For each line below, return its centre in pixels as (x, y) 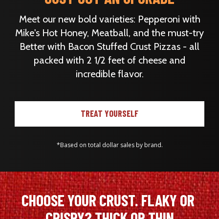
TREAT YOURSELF (109, 114)
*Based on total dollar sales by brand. (109, 145)
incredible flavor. (109, 74)
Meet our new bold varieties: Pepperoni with (109, 19)
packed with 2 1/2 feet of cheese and (109, 60)
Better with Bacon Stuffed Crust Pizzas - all (109, 47)
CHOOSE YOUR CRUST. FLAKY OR (108, 200)
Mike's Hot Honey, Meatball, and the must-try (109, 33)
